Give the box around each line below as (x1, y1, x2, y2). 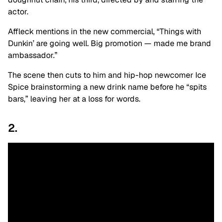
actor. (8, 6, 28, 17)
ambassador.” (8, 50, 57, 61)
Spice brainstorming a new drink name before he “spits (8, 82, 207, 93)
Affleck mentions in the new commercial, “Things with (8, 26, 201, 37)
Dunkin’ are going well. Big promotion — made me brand (8, 38, 211, 49)
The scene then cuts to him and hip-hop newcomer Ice (8, 70, 206, 81)
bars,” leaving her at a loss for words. (8, 94, 140, 105)
